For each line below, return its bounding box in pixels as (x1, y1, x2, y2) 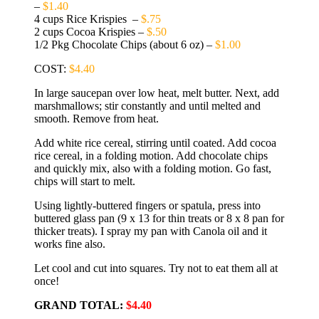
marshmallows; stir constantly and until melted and (34, 99, 261, 112)
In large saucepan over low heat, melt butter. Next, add (34, 86, 279, 99)
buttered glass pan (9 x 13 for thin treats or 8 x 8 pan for (34, 211, 284, 224)
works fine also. (34, 237, 105, 250)
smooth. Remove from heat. (34, 112, 159, 125)
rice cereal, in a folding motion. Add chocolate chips (34, 149, 268, 162)
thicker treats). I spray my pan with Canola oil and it (34, 224, 267, 237)
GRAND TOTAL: (34, 298, 126, 311)
